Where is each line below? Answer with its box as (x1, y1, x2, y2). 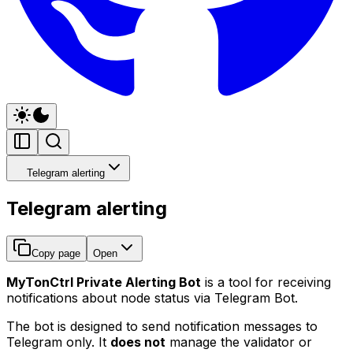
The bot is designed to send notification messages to (6, 318, 318, 334)
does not (110, 333, 165, 350)
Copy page (32, 247, 80, 259)
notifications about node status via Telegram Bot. (6, 289, 298, 306)
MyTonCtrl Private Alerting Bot (6, 273, 201, 290)
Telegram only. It (6, 333, 110, 350)
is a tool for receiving (201, 273, 331, 290)
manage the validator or (165, 333, 312, 350)
